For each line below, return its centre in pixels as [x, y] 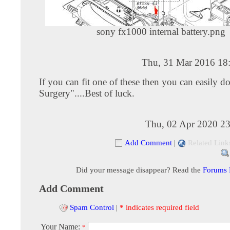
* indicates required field [159, 207]
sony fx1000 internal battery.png [161, 31]
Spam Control [92, 207]
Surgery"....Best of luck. [87, 93]
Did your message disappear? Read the [139, 169]
